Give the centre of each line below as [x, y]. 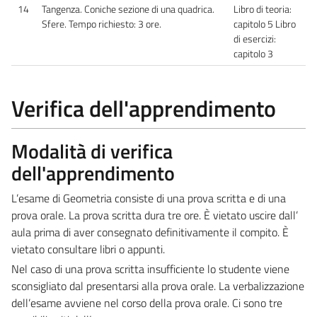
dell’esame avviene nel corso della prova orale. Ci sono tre [147, 302]
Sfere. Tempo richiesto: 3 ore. [102, 24]
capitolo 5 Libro [265, 24]
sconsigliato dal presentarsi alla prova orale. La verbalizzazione [158, 286]
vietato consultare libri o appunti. [88, 249]
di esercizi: [255, 39]
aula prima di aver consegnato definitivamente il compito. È [150, 232]
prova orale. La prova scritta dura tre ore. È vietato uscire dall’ [155, 215]
